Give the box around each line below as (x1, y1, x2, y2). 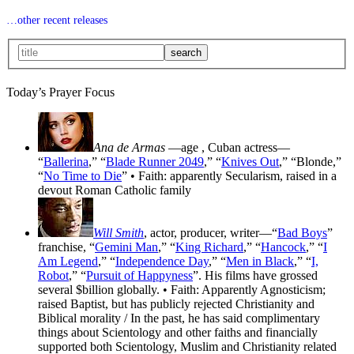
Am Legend (38, 254, 98, 269)
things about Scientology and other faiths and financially (38, 326, 318, 340)
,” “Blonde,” (279, 155, 341, 169)
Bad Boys (277, 226, 327, 240)
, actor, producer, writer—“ (144, 226, 277, 240)
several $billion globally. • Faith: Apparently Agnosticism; (38, 283, 326, 297)
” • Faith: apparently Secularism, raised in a (122, 169, 337, 183)
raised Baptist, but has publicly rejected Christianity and (38, 297, 314, 311)
